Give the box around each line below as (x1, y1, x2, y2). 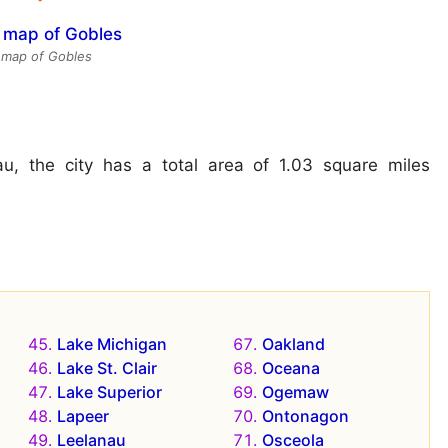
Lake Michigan (56, 333, 167, 354)
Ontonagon (262, 405, 350, 426)
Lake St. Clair (56, 357, 157, 378)
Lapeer (56, 405, 109, 426)
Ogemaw (262, 381, 330, 402)
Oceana (262, 357, 321, 378)
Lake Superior (56, 381, 162, 402)
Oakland (262, 333, 326, 354)
